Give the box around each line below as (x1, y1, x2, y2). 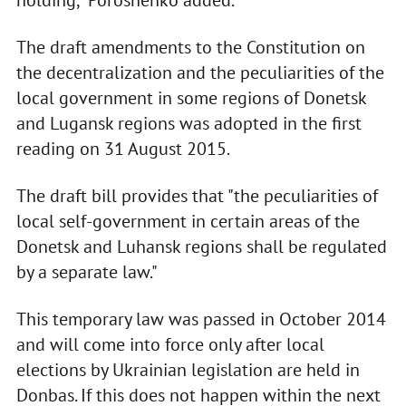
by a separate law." (15, 260, 158, 285)
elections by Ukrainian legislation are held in (15, 358, 360, 382)
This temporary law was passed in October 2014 (15, 307, 386, 332)
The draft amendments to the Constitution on (15, 35, 365, 60)
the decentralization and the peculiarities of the (15, 61, 384, 85)
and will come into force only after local (15, 333, 324, 357)
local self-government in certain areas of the (15, 209, 360, 234)
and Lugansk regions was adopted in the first (15, 111, 362, 136)
